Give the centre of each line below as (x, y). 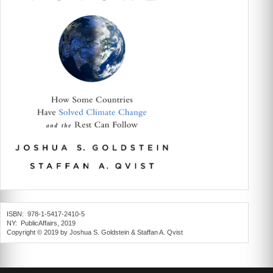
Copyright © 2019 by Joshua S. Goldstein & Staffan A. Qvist (95, 232)
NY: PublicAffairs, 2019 (41, 223)
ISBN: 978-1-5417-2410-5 (46, 214)
